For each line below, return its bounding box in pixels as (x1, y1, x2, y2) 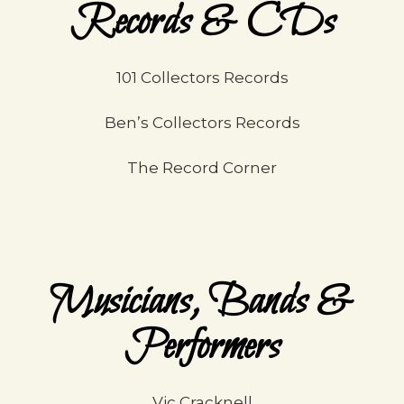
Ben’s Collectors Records (104, 114, 300, 132)
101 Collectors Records (115, 69, 289, 87)
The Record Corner (127, 159, 277, 177)
